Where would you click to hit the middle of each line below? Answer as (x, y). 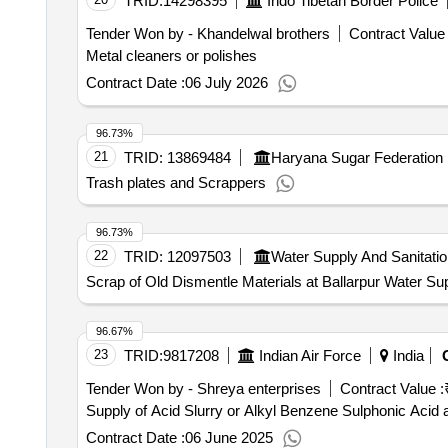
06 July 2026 (226, 82)
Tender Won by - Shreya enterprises (203, 388)
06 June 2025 (228, 437)
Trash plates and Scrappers (175, 182)
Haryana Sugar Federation (356, 157)
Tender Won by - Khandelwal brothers (207, 33)
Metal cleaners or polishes (171, 55)
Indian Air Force (309, 355)
